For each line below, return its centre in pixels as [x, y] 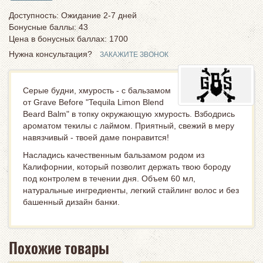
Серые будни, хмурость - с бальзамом [97, 90]
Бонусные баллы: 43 [48, 27]
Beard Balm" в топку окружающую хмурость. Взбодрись [129, 114]
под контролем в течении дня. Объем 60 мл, [109, 178]
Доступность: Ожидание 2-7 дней [73, 15]
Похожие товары [59, 247]
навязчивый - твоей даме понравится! [96, 137]
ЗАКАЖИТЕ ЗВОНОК [134, 54]
